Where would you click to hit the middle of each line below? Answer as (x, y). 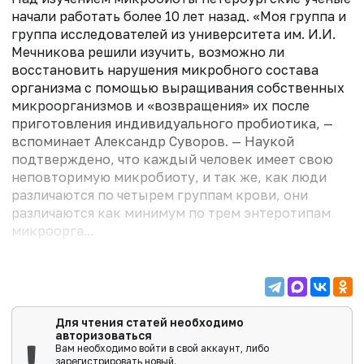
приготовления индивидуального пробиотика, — (172, 123)
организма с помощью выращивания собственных (178, 87)
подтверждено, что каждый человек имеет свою (172, 159)
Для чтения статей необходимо (149, 322)
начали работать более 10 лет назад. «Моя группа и (179, 16)
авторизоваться (103, 335)
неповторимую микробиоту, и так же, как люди (169, 177)
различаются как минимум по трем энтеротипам (171, 212)
